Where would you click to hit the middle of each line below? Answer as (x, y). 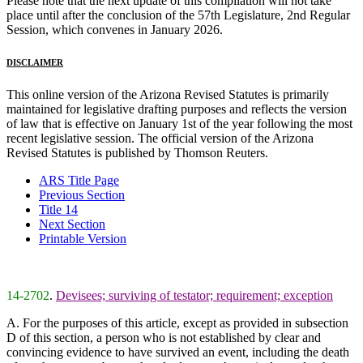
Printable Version (83, 238)
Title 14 (58, 209)
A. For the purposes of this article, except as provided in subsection (177, 322)
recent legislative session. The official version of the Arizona (160, 138)
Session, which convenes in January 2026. (115, 29)
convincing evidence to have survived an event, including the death (178, 352)
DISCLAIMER (35, 62)
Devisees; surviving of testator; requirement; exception (194, 295)
